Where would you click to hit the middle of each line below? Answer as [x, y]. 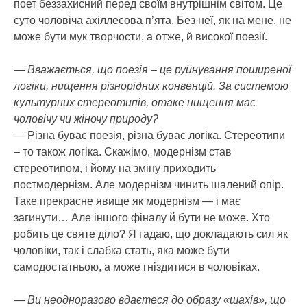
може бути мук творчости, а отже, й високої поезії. [140, 36]
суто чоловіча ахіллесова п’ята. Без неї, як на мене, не [152, 20]
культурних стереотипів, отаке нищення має [135, 102]
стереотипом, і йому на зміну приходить [115, 168]
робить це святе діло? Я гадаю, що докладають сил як [151, 234]
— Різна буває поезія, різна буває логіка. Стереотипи [149, 135]
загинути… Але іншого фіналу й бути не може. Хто [142, 217]
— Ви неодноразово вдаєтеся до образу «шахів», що [150, 299]
